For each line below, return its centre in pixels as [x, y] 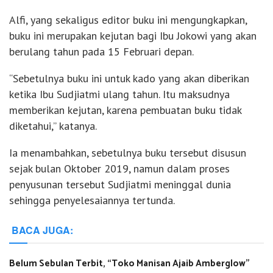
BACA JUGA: [42, 230]
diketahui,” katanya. [53, 126]
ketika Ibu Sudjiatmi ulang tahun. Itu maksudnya [119, 94]
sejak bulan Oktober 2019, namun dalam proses [119, 169]
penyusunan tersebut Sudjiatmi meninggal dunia [120, 185]
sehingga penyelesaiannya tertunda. [92, 200]
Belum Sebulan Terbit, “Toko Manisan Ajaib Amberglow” [129, 264]
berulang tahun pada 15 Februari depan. [101, 52]
